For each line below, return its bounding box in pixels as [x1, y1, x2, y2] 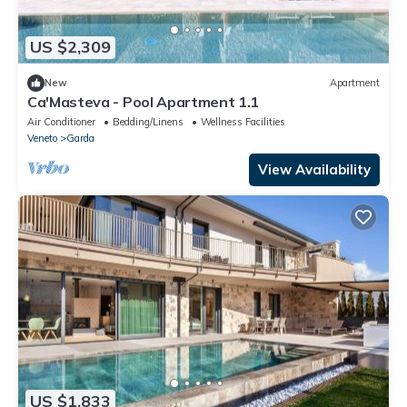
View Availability [258, 160, 371, 178]
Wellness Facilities [201, 114, 285, 128]
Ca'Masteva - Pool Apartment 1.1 [27, 92, 260, 111]
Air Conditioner [27, 114, 95, 128]
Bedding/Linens [113, 114, 184, 128]
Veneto [27, 131, 57, 144]
